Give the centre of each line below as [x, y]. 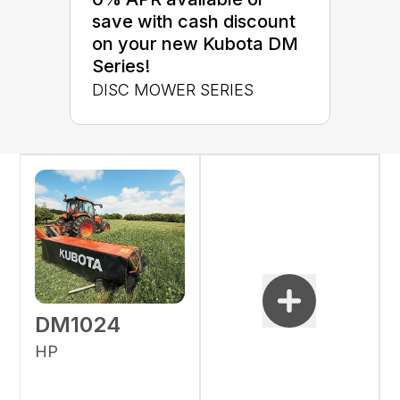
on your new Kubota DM [195, 43]
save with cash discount [194, 21]
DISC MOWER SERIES [173, 89]
